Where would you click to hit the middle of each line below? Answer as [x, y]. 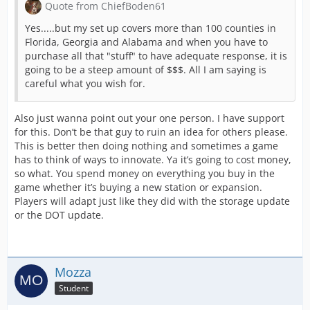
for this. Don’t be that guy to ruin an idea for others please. [151, 132]
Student [74, 288]
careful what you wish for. [85, 83]
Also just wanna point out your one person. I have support [149, 118]
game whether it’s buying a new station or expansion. [138, 187]
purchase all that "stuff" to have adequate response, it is [156, 56]
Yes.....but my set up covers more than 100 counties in [151, 28]
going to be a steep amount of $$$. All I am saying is [146, 70]
